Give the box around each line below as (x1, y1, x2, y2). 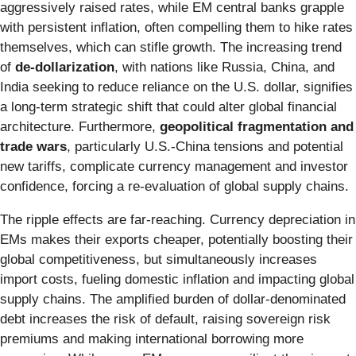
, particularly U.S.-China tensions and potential (67, 138, 343, 154)
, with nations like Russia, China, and (114, 59, 335, 75)
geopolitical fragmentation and (160, 118, 354, 134)
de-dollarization (15, 59, 114, 75)
